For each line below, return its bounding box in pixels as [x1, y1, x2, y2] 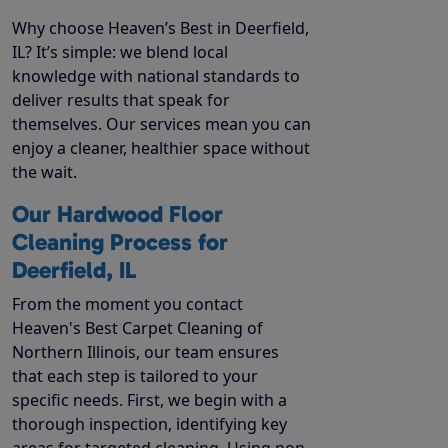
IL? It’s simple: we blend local [12, 40, 228, 63]
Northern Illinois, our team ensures [12, 340, 279, 363]
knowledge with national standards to [12, 64, 300, 87]
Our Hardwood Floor [12, 199, 223, 228]
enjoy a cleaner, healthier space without [12, 136, 310, 159]
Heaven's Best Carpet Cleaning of [12, 316, 263, 339]
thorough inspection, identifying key [12, 412, 287, 435]
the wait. [12, 160, 77, 183]
